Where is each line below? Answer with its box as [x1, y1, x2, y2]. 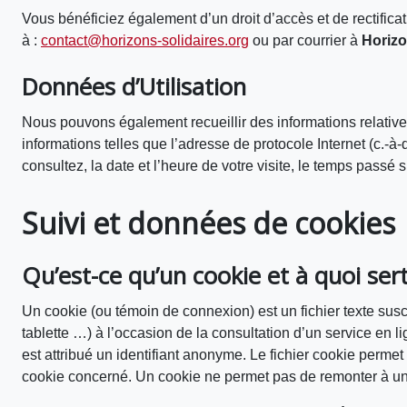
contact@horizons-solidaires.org [41, 33, 249, 48]
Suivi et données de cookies [22, 203, 395, 243]
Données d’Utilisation [22, 71, 246, 103]
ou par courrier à [249, 33, 362, 48]
